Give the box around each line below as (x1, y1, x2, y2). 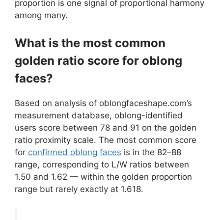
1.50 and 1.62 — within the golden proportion (15, 171, 192, 182)
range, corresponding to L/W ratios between (15, 159, 189, 169)
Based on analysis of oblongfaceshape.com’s (15, 98, 192, 108)
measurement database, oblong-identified (15, 110, 183, 120)
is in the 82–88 (121, 147, 181, 157)
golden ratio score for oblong (15, 53, 182, 68)
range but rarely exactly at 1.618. (15, 184, 143, 194)
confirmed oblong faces (28, 147, 121, 157)
